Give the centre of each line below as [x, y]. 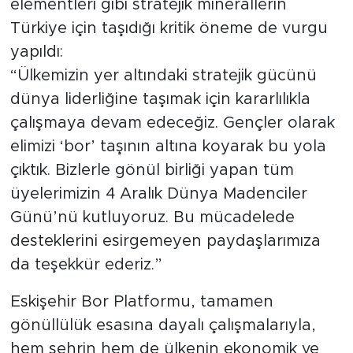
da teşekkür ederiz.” [86, 265]
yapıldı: [36, 52]
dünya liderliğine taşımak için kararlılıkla [160, 100]
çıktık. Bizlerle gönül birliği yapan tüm [152, 171]
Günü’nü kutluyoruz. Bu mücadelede [152, 218]
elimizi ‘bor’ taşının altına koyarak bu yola [168, 147]
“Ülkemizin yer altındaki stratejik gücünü [163, 76]
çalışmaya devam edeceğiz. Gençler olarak [172, 123]
